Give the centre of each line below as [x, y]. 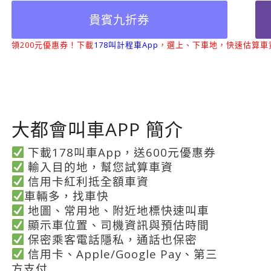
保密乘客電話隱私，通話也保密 [111, 239]
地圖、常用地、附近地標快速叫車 [117, 210]
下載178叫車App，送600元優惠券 [120, 152]
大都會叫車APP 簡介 [97, 129]
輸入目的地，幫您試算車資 [99, 166]
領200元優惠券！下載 [52, 44]
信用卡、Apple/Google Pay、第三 [121, 253]
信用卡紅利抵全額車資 [87, 181]
